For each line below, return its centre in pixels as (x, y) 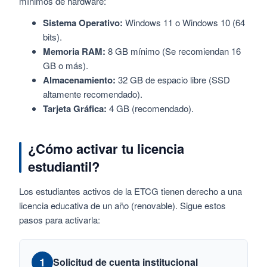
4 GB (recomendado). (150, 108)
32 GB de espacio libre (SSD (173, 79)
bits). (52, 36)
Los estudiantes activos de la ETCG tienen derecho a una (131, 191)
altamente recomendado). (93, 94)
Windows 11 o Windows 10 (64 (184, 22)
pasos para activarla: (60, 219)
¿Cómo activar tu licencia (106, 148)
